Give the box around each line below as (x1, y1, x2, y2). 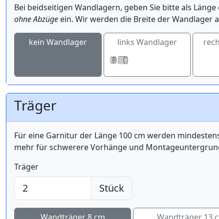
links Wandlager (117, 37, 177, 48)
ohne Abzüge (14, 14, 58, 25)
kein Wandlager (28, 37, 87, 48)
